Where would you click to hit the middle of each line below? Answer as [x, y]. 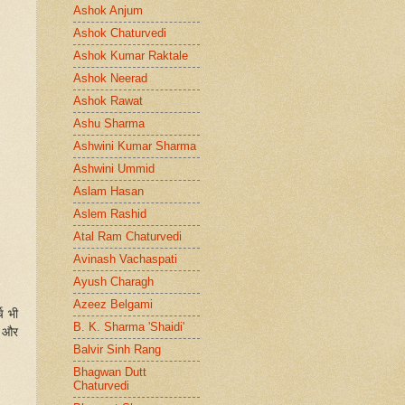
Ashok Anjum [108, 11]
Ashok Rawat [108, 101]
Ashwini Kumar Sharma [135, 146]
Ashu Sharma [109, 124]
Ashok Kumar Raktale [131, 56]
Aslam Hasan [108, 192]
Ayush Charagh [113, 282]
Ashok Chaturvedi [120, 33]
